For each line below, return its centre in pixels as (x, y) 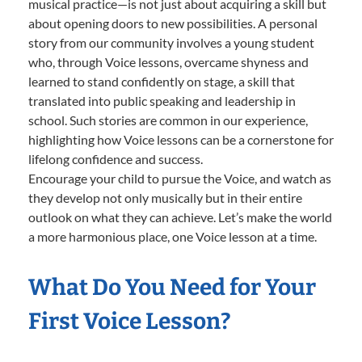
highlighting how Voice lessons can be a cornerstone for (181, 139)
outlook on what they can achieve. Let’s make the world (180, 217)
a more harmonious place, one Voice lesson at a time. (173, 236)
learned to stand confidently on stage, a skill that (162, 81)
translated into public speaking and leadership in (162, 100)
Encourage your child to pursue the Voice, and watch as (180, 178)
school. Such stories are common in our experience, (168, 120)
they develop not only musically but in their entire (165, 197)
